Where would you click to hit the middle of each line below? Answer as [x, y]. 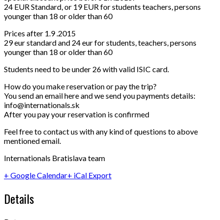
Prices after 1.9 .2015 [40, 33]
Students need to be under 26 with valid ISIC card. [86, 69]
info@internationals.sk [42, 105]
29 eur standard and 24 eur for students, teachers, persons [100, 42]
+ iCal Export [89, 175]
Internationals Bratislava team [55, 158]
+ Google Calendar [36, 175]
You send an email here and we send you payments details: [100, 95]
